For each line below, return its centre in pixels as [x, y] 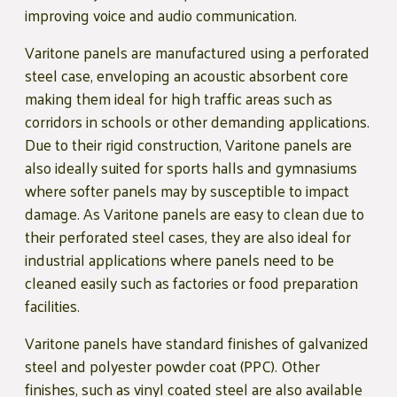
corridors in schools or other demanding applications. [197, 122]
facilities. [52, 306]
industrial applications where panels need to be [179, 260]
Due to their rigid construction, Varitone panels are [188, 145]
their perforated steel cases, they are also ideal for [188, 237]
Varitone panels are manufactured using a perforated [197, 53]
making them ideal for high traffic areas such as [179, 99]
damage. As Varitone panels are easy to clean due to [195, 214]
